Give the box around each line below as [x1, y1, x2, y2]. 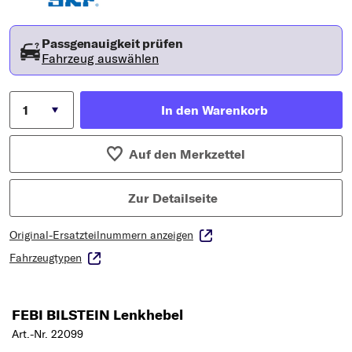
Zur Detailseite [128, 190, 218, 207]
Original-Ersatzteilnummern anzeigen [9, 228, 193, 243]
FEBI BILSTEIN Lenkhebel [12, 306, 183, 324]
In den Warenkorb [161, 102, 268, 119]
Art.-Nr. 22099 [12, 327, 83, 342]
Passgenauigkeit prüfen [42, 35, 183, 52]
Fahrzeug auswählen [42, 50, 159, 67]
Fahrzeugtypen [9, 251, 82, 266]
